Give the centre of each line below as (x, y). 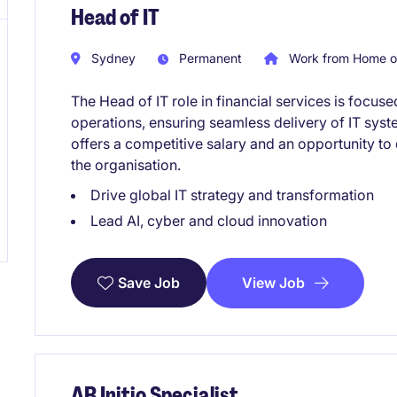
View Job (273, 282)
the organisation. (126, 164)
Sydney (112, 58)
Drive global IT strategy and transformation (232, 195)
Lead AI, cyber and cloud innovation (209, 220)
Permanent (209, 58)
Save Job (149, 283)
